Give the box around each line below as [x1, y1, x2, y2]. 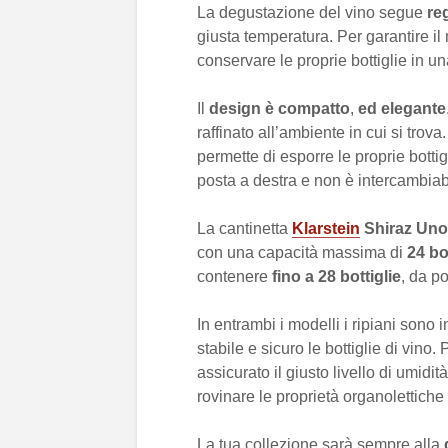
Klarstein [292, 220, 360, 237]
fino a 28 [272, 268, 336, 285]
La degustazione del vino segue [197, 4, 427, 21]
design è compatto [209, 100, 350, 117]
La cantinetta [197, 220, 292, 237]
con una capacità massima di [197, 244, 407, 261]
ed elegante [354, 100, 446, 117]
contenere [197, 268, 272, 285]
